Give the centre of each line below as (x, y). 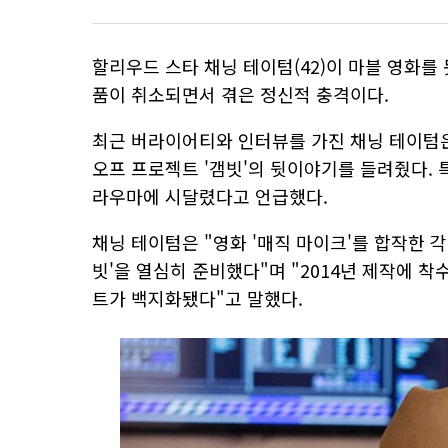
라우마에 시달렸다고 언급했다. (210, 196)
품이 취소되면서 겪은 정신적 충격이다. (240, 94)
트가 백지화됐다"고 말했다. (197, 298)
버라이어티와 (179, 140)
